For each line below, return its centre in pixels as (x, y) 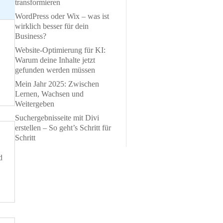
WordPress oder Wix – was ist (62, 16)
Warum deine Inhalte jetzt (55, 60)
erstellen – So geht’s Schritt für (63, 127)
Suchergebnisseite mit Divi (57, 117)
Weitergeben (35, 104)
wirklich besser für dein (52, 26)
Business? (31, 36)
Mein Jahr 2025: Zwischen (57, 84)
